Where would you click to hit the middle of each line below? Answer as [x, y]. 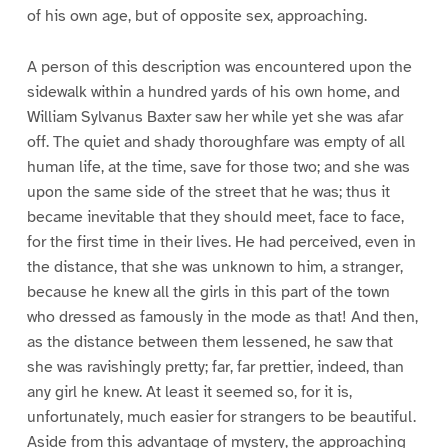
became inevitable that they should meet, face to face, [215, 216]
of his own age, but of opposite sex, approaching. [196, 15]
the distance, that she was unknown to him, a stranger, [214, 266]
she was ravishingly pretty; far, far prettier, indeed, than [215, 366]
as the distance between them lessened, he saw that [209, 341]
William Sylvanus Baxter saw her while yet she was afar [214, 116]
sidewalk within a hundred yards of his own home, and [213, 91]
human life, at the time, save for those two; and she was [218, 166]
